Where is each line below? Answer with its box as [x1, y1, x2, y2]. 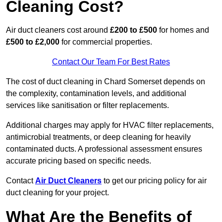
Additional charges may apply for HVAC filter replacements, [6, 121, 214, 130]
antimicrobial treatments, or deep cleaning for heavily [6, 133, 191, 142]
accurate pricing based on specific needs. [6, 157, 151, 166]
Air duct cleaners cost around [6, 26, 110, 35]
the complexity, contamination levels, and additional [6, 89, 186, 98]
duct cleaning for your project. [6, 188, 111, 197]
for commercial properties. [59, 38, 152, 47]
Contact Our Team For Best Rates [52, 57, 170, 66]
